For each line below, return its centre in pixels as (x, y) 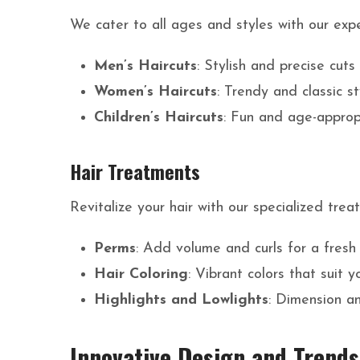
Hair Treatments (135, 172)
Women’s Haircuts (155, 92)
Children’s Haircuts (159, 118)
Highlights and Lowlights (181, 301)
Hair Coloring (141, 275)
